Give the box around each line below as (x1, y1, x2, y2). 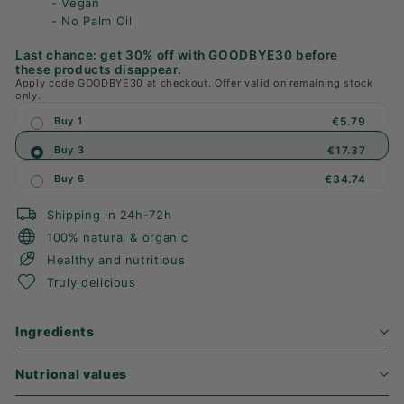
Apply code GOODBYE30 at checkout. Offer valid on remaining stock (15, 77, 373, 89)
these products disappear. (15, 62, 182, 77)
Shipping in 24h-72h (47, 207, 172, 222)
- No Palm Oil (51, 14, 133, 28)
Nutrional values (15, 366, 128, 381)
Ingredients (15, 324, 95, 339)
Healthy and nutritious (47, 252, 186, 267)
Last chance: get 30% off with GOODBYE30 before (15, 48, 338, 62)
